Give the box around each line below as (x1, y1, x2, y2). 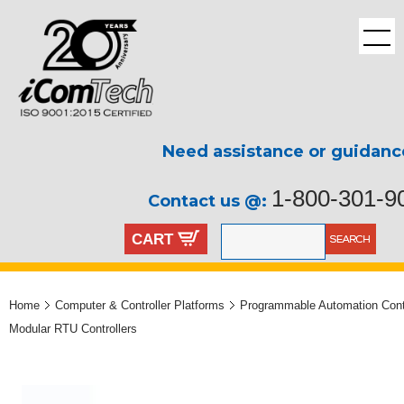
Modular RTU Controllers (9, 322, 137, 335)
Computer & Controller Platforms (55, 298, 225, 312)
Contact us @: (148, 191, 271, 212)
